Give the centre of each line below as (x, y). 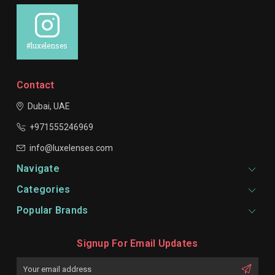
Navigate (38, 169)
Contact (35, 85)
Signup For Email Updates (137, 244)
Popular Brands (52, 211)
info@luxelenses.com (71, 148)
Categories (43, 190)
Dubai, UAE (48, 107)
